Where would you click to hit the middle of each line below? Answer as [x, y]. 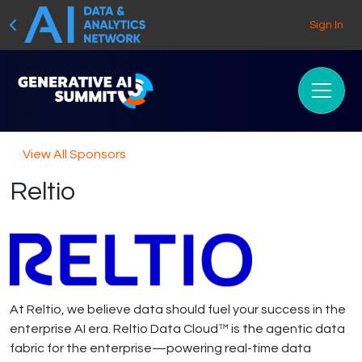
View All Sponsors [74, 154]
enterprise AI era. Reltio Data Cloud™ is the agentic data [177, 328]
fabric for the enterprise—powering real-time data [160, 348]
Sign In [326, 25]
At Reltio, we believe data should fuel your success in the [178, 309]
